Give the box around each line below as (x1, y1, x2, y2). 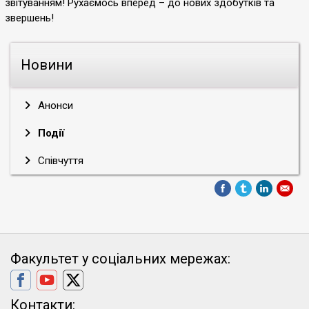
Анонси (35, 99, 73, 112)
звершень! (5, 12, 54, 24)
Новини (21, 57, 72, 73)
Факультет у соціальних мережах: (10, 250, 230, 267)
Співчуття (35, 154, 83, 167)
